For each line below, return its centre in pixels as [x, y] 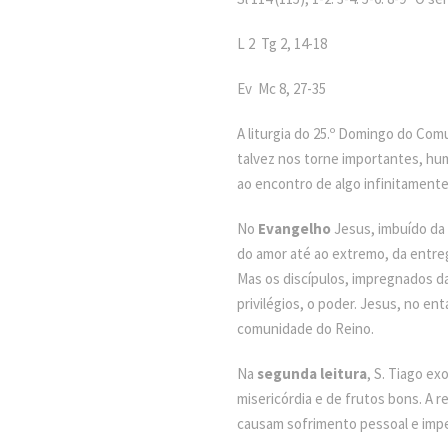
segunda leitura [312, 373]
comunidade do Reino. [305, 328]
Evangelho [294, 228]
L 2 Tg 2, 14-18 [282, 43]
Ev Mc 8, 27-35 [281, 88]
